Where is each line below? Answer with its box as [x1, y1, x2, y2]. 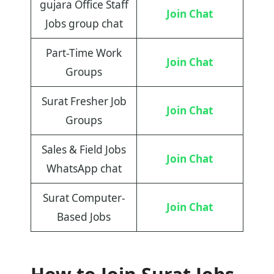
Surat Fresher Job [41, 94, 127, 109]
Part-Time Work [46, 46, 122, 61]
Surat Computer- [42, 191, 125, 206]
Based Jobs [57, 210, 111, 224]
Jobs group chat [45, 17, 123, 31]
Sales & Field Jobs [42, 143, 126, 157]
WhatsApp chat [46, 161, 122, 176]
